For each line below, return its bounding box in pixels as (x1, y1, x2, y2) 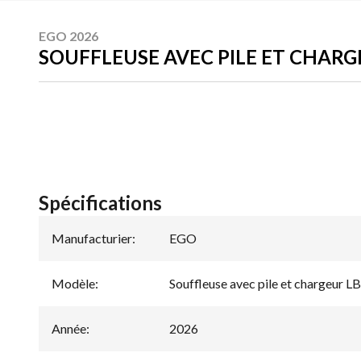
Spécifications (39, 191, 162, 215)
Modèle (52, 276, 95, 292)
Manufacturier (52, 230, 132, 247)
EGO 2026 (39, 27, 98, 44)
